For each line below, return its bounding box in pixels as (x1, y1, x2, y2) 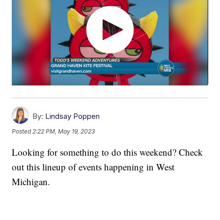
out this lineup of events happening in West (12, 161, 175, 173)
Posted (12, 128, 33, 136)
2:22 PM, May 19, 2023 (32, 128, 95, 136)
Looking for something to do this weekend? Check (12, 146, 203, 159)
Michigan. (12, 175, 51, 188)
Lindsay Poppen (45, 111, 100, 121)
